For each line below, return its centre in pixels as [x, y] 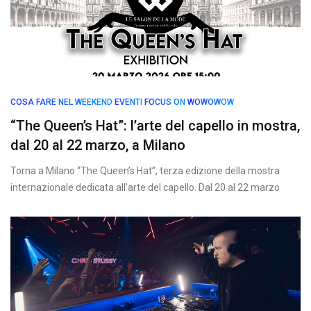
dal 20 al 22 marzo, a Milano [98, 145]
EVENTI [128, 102]
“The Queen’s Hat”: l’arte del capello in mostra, [155, 126]
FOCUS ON [165, 102]
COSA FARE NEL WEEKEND [61, 102]
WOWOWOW [211, 102]
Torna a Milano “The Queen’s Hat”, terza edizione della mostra [145, 171]
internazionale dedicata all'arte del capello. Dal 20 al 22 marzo [145, 187]
